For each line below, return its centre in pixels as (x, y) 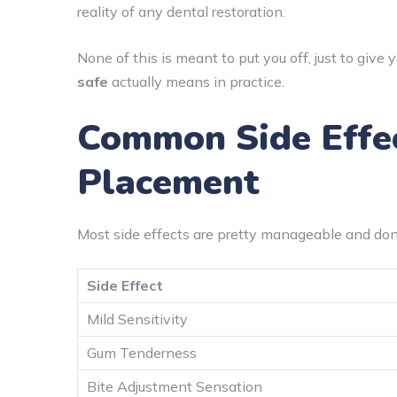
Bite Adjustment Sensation (175, 386)
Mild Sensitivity (137, 319)
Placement (168, 182)
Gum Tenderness (142, 352)
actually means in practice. (196, 81)
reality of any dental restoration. (181, 11)
